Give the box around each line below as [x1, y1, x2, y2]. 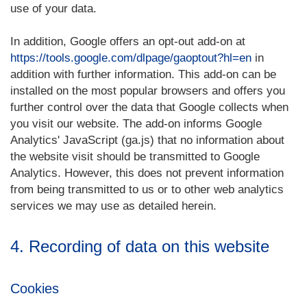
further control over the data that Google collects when [10, 101, 288, 114]
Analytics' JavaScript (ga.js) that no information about [10, 134, 284, 147]
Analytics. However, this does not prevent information [10, 167, 284, 180]
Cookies [10, 281, 59, 296]
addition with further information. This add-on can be [10, 68, 276, 81]
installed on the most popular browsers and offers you [10, 84, 285, 97]
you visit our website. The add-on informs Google [10, 117, 262, 130]
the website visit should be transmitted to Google [10, 150, 260, 163]
